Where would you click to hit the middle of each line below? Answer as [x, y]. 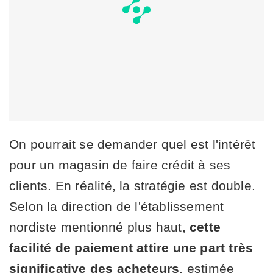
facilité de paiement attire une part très [131, 247]
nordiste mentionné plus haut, [99, 227]
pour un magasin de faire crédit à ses [120, 165]
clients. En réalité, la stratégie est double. [133, 185]
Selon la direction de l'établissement [117, 206]
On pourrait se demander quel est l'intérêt [133, 144]
